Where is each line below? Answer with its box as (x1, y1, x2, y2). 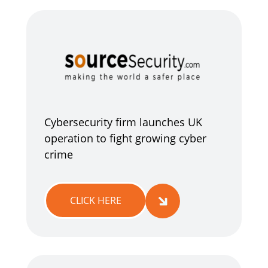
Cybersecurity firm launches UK (44, 115, 202, 129)
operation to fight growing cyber (44, 131, 206, 145)
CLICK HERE (70, 194, 121, 207)
